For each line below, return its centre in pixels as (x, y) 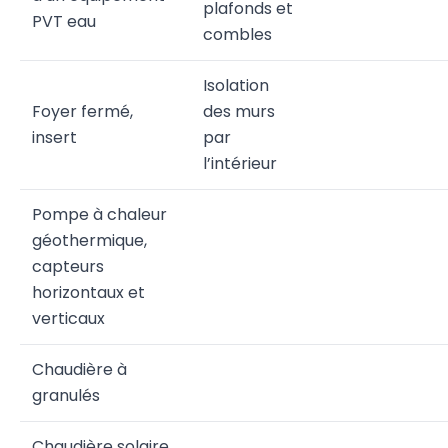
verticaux (68, 318)
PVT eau (64, 21)
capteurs (68, 266)
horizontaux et (88, 292)
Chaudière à (79, 369)
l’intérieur (240, 163)
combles (237, 34)
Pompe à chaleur (99, 214)
